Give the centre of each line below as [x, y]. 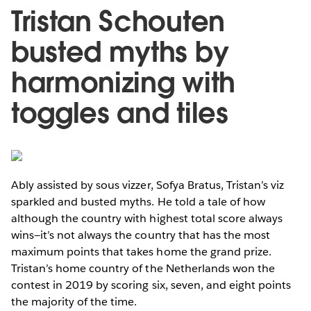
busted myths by [120, 52]
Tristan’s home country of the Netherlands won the [143, 269]
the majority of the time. [74, 302]
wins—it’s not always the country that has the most [141, 235]
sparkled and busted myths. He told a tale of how [138, 202]
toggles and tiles [120, 114]
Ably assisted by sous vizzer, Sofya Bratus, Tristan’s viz [148, 185]
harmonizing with [123, 83]
